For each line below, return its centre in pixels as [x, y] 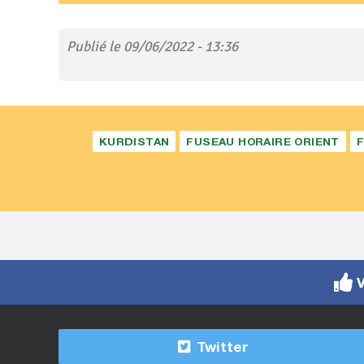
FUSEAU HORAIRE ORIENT [263, 141]
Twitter [220, 347]
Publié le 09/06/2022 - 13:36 [152, 46]
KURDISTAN [134, 141]
